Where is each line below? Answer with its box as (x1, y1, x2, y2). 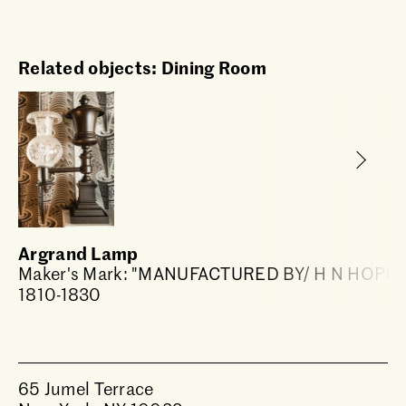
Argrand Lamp (18, 240, 139, 265)
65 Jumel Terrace (18, 377, 154, 400)
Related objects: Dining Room (18, 54, 266, 79)
